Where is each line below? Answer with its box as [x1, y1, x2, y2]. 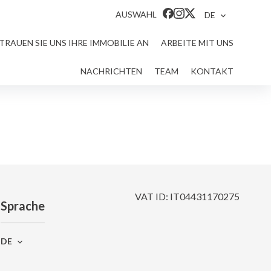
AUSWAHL [116, 9, 157, 19]
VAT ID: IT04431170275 [135, 191, 240, 202]
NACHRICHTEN [80, 66, 142, 76]
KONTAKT [191, 66, 233, 76]
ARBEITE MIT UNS [161, 38, 233, 48]
